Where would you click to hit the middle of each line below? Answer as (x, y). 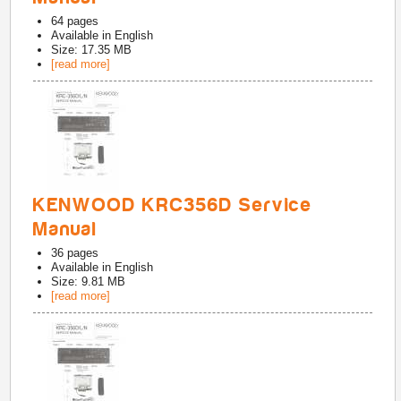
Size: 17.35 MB (92, 50)
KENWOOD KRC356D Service (173, 205)
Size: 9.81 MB (89, 282)
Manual (66, 229)
